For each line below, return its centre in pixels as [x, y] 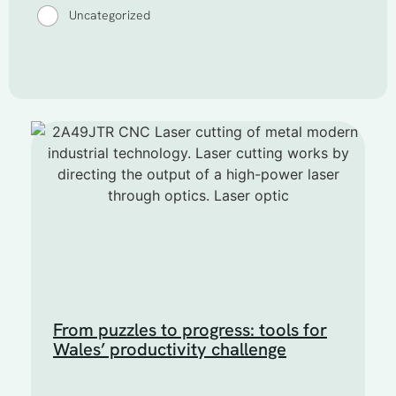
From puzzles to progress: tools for [190, 329]
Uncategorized [110, 15]
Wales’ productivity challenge [170, 349]
